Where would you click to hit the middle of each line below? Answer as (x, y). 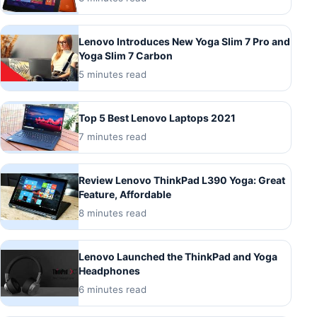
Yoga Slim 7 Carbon (126, 56)
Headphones (109, 271)
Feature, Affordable (125, 195)
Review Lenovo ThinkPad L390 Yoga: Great (182, 180)
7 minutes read (113, 137)
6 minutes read (113, 290)
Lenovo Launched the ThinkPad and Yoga (178, 257)
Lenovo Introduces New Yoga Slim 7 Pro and (184, 42)
